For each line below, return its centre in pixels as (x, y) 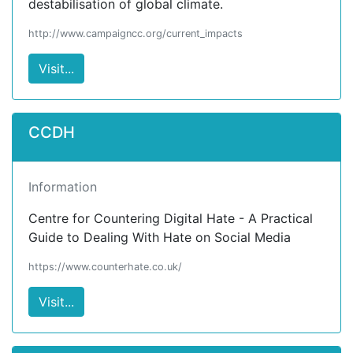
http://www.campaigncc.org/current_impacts (136, 33)
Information (63, 187)
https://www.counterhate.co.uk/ (105, 267)
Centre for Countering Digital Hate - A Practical (171, 218)
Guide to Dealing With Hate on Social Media (160, 237)
